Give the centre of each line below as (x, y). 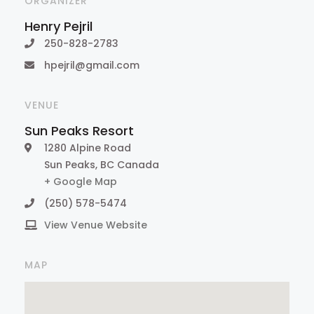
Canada (138, 165)
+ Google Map (81, 182)
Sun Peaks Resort (79, 131)
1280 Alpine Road (88, 148)
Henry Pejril (59, 26)
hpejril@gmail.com (92, 65)
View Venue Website (96, 225)
